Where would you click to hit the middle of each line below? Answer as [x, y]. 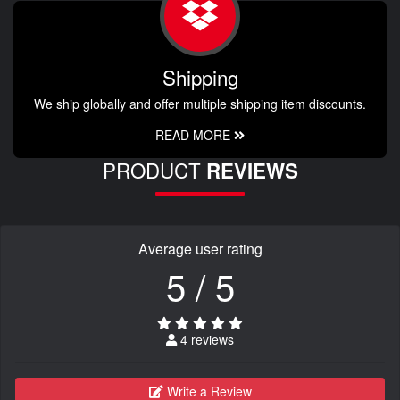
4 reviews [205, 340]
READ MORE [195, 135]
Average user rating [200, 249]
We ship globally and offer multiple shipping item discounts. [200, 104]
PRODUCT [154, 170]
